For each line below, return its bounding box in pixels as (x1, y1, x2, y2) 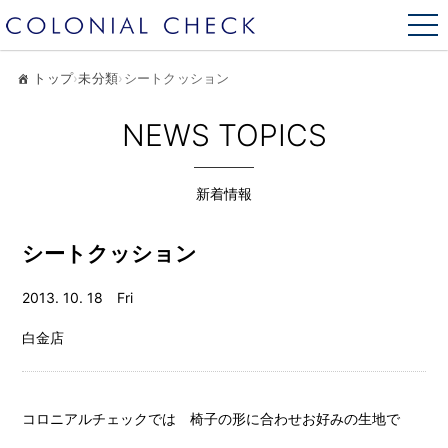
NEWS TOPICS (121, 116, 327, 153)
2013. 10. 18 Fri (22, 288, 134, 306)
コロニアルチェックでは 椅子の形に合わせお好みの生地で (22, 409, 401, 427)
